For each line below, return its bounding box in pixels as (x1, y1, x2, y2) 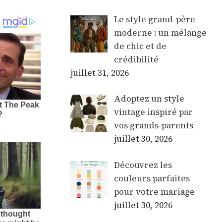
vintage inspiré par (113, 106, 193, 118)
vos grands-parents (113, 119, 193, 132)
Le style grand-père (113, 13, 195, 25)
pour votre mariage (113, 185, 195, 198)
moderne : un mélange (113, 26, 207, 39)
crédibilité (113, 53, 159, 65)
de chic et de (113, 40, 166, 52)
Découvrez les (113, 159, 172, 171)
